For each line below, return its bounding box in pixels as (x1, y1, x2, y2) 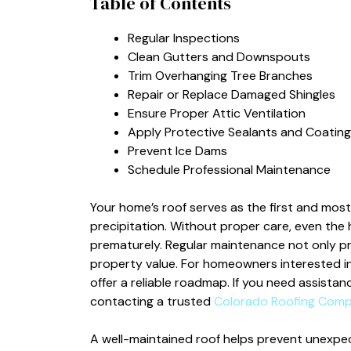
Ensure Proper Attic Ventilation (127, 104, 306, 121)
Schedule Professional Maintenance (127, 161, 331, 178)
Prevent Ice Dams (127, 142, 227, 159)
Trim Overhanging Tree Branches (127, 67, 313, 84)
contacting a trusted (89, 292, 214, 309)
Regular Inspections (127, 29, 240, 46)
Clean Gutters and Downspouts (127, 48, 310, 65)
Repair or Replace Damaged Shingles (127, 85, 335, 103)
